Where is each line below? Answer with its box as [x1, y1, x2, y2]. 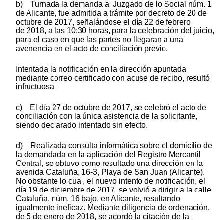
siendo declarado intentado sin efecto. [16, 120, 148, 129]
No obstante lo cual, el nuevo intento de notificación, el [16, 176, 205, 185]
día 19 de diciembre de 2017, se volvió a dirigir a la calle [16, 185, 211, 194]
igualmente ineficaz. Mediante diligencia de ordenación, [16, 203, 210, 212]
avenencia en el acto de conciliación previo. [16, 44, 168, 53]
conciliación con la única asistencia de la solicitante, [16, 111, 197, 120]
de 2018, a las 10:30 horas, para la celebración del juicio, [16, 26, 214, 35]
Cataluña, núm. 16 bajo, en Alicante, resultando [16, 194, 180, 203]
